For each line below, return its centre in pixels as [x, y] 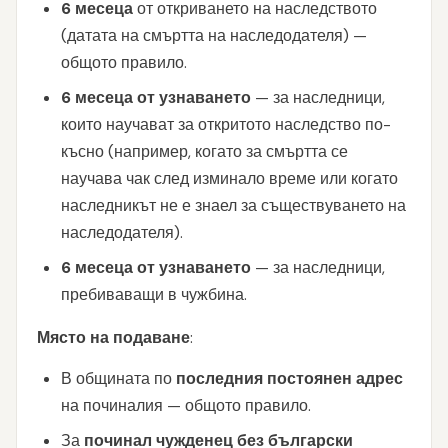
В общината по [118, 378]
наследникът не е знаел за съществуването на [233, 205]
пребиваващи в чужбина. [154, 294]
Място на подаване [113, 337]
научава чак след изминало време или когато [229, 178]
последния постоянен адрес [289, 378]
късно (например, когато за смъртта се [204, 151]
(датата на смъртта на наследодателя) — [214, 35]
